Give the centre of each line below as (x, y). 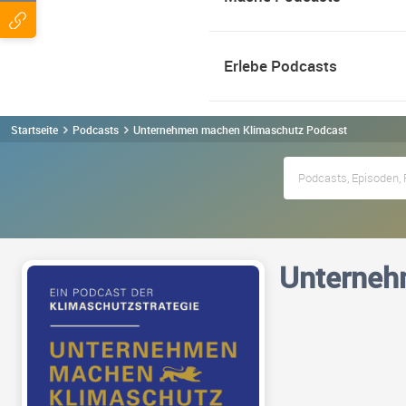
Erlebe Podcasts (280, 66)
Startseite (34, 129)
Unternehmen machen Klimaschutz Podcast (240, 129)
